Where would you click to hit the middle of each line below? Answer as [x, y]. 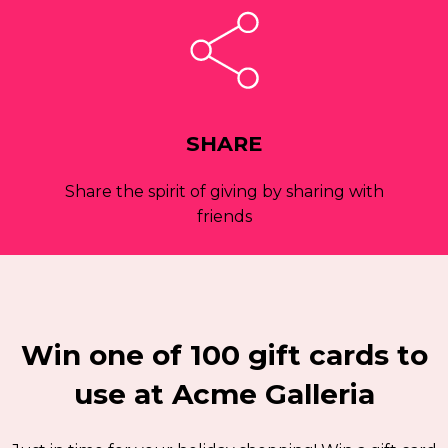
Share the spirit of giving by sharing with [224, 192]
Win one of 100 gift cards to [224, 355]
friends [224, 217]
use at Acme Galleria [224, 394]
